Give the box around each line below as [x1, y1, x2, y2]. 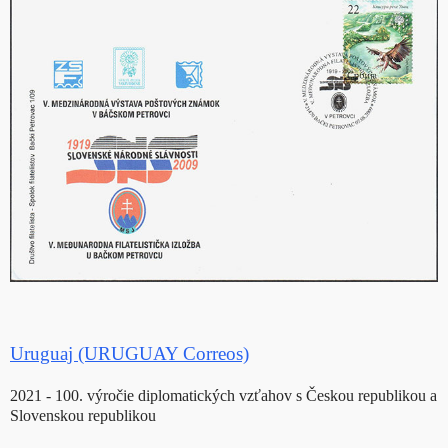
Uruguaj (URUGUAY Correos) [10, 343, 249, 365]
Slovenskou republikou [10, 407, 156, 425]
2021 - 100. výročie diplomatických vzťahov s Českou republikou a [10, 387, 437, 405]
